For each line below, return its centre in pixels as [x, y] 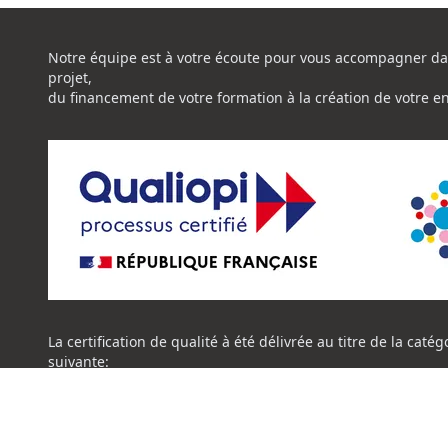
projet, [70, 77]
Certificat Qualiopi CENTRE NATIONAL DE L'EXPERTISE [232, 401]
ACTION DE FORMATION [129, 381]
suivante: [78, 361]
